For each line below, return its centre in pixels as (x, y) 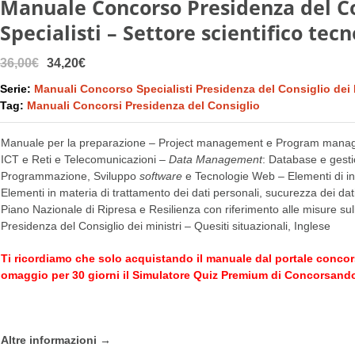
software (160, 176)
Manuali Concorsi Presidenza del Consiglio (143, 106)
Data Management (215, 160)
